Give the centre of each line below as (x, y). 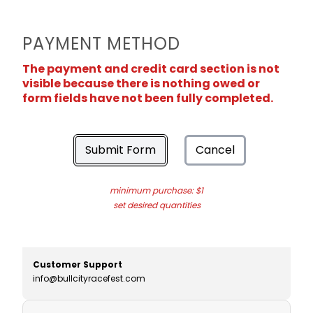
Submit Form (121, 150)
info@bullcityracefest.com (89, 279)
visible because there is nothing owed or (141, 84)
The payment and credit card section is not (151, 69)
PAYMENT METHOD (101, 44)
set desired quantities (156, 205)
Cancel (215, 150)
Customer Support (78, 265)
